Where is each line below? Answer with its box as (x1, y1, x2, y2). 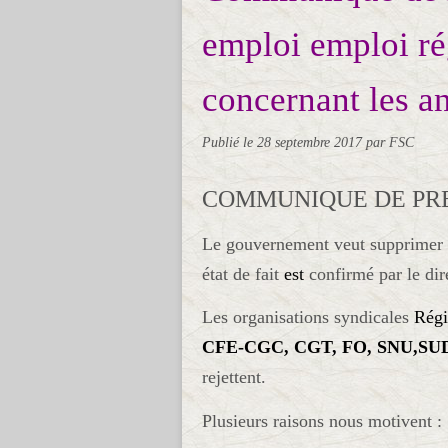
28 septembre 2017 (257, 134, 366, 150)
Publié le (202, 134, 257, 150)
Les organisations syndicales (202, 307, 414, 328)
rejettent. (202, 367, 266, 388)
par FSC (366, 134, 414, 150)
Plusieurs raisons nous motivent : (202, 410, 442, 431)
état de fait (202, 264, 284, 285)
